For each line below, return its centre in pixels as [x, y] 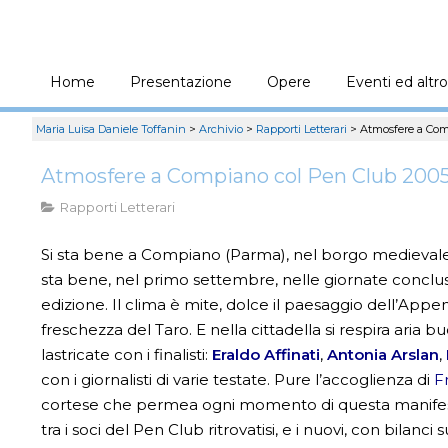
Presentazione [180, 82]
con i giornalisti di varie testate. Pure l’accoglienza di [238, 379]
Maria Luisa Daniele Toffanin [111, 129]
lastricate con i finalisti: [127, 354]
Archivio [221, 129]
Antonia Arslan [383, 354]
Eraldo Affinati [266, 354]
